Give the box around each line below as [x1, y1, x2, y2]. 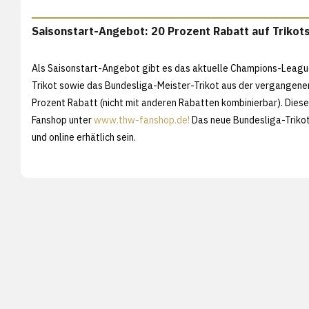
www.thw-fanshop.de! [94, 113, 190, 126]
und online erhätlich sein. [32, 130, 136, 143]
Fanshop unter [32, 113, 94, 126]
